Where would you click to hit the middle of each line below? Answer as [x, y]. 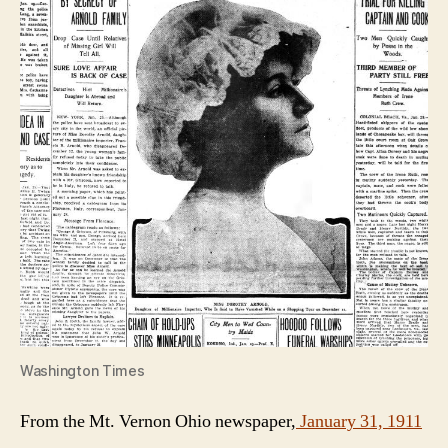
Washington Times [82, 370]
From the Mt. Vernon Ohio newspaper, [158, 421]
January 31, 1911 [359, 421]
